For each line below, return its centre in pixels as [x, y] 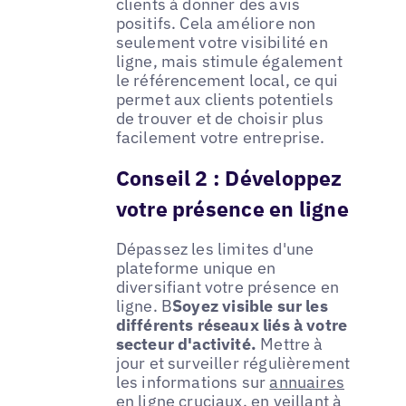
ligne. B [144, 306]
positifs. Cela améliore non [216, 24]
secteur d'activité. [186, 344]
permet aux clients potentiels [224, 100]
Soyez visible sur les [250, 306]
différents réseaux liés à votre [232, 325]
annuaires [307, 382]
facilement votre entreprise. [220, 138]
